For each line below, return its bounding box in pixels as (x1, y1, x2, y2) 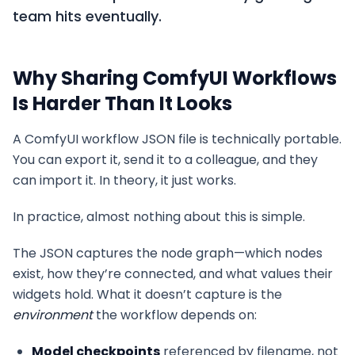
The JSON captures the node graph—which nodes (13, 244, 323, 262)
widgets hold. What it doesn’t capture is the (13, 285, 282, 303)
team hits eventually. (13, 6, 162, 26)
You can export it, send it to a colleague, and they (13, 151, 318, 169)
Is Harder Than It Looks (13, 90, 232, 116)
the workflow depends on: (93, 306, 257, 324)
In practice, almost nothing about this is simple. (13, 208, 305, 226)
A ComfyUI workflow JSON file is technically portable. (13, 130, 342, 148)
